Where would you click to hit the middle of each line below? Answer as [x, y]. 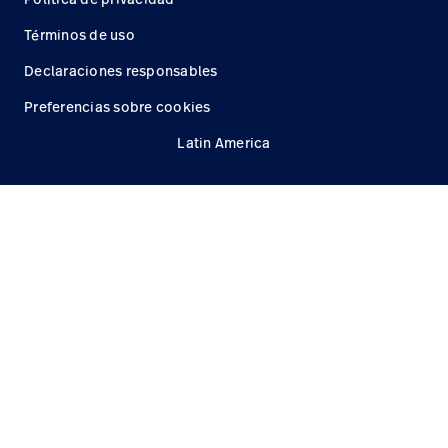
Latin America [224, 143]
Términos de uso [79, 35]
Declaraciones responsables [121, 71]
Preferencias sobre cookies [117, 107]
